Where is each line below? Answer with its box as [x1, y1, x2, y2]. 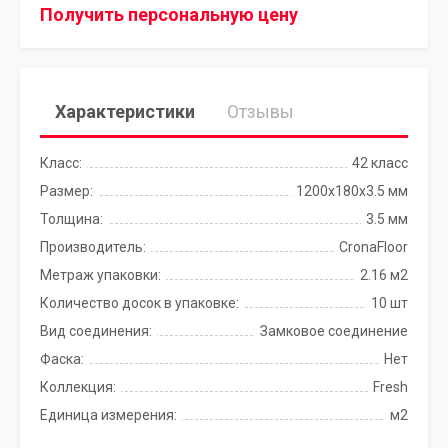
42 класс [352, 155, 408, 171]
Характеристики [55, 101, 195, 122]
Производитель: [40, 239, 146, 255]
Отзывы [227, 101, 294, 122]
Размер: [40, 183, 93, 199]
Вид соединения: [40, 323, 152, 339]
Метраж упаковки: [40, 267, 161, 283]
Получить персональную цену [40, 4, 298, 25]
